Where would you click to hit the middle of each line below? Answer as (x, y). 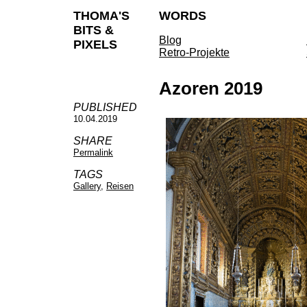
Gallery (87, 186)
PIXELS (95, 45)
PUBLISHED (105, 107)
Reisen (120, 186)
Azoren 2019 (211, 88)
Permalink (93, 152)
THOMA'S (101, 16)
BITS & (94, 30)
